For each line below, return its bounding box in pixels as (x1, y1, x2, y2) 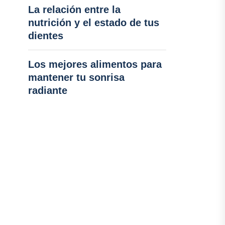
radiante (28, 85, 67, 96)
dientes (28, 30, 63, 41)
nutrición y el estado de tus (28, 17, 159, 28)
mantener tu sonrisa (28, 72, 125, 83)
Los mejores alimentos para (28, 59, 162, 70)
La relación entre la (28, 4, 121, 15)
